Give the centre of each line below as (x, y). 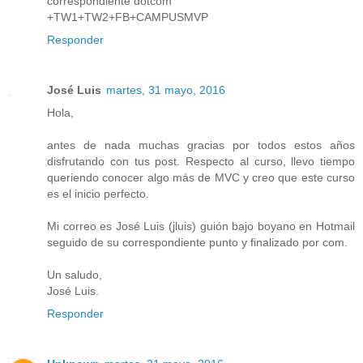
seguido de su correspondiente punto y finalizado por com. (197, 243)
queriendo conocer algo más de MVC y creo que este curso (201, 178)
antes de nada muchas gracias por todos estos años (201, 145)
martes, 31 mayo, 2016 (166, 90)
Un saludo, (75, 275)
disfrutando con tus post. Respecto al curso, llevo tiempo (201, 162)
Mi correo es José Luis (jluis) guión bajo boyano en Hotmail (201, 226)
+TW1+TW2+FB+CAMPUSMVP (128, 17)
